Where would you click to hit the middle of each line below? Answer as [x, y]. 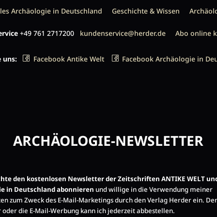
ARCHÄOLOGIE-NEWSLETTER [108, 140]
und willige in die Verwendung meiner [154, 189]
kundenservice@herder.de [123, 33]
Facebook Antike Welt [69, 59]
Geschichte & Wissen [146, 11]
